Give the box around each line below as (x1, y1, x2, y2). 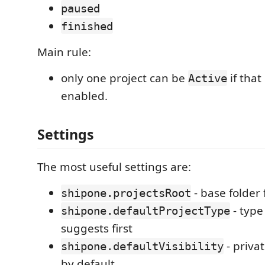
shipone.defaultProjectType (61, 204, 230, 217)
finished (61, 19, 113, 33)
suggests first (61, 221, 132, 236)
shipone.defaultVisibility (61, 240, 224, 253)
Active (188, 71, 227, 85)
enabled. (61, 88, 108, 104)
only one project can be (61, 70, 188, 86)
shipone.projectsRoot (61, 186, 191, 199)
